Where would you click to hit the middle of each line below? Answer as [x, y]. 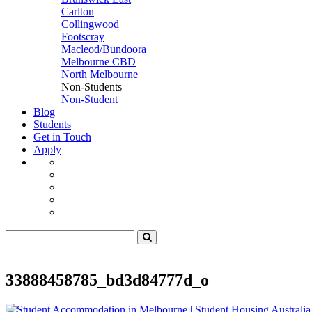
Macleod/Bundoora [104, 49]
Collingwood [90, 24]
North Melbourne [100, 74]
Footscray [83, 37]
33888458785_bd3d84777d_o [107, 280]
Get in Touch [62, 137]
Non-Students [92, 87]
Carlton [78, 11]
